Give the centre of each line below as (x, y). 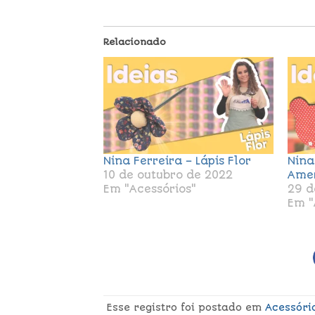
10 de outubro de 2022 (168, 175)
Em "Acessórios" (150, 189)
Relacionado (135, 41)
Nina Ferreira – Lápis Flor (177, 161)
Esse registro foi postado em (186, 308)
